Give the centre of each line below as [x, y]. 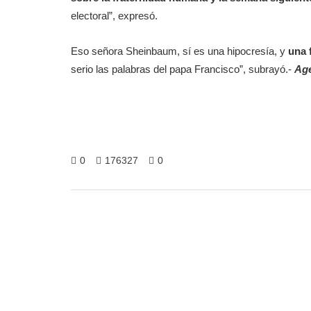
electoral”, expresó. [114, 16]
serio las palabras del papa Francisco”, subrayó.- [183, 69]
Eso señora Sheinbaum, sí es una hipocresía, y [179, 51]
